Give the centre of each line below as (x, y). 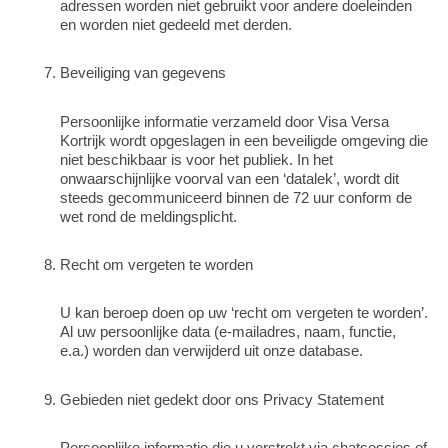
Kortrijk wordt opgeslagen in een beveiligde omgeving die (244, 140)
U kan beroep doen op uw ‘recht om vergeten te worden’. (244, 313)
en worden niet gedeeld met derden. (176, 24)
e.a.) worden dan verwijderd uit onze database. (211, 351)
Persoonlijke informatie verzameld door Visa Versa (224, 121)
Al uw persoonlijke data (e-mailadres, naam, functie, (228, 332)
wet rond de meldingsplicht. (148, 216)
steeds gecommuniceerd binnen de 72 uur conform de (236, 197)
